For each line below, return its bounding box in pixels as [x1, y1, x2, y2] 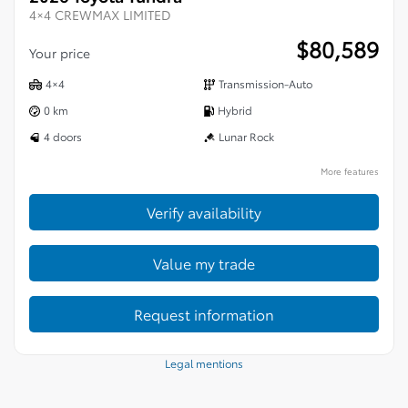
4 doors [44, 128, 82, 144]
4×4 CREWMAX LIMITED [29, 5, 171, 24]
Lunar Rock [219, 128, 274, 144]
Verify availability [147, 201, 261, 222]
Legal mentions [165, 355, 243, 371]
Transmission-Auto [219, 76, 312, 91]
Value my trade [153, 252, 255, 273]
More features [318, 165, 379, 178]
